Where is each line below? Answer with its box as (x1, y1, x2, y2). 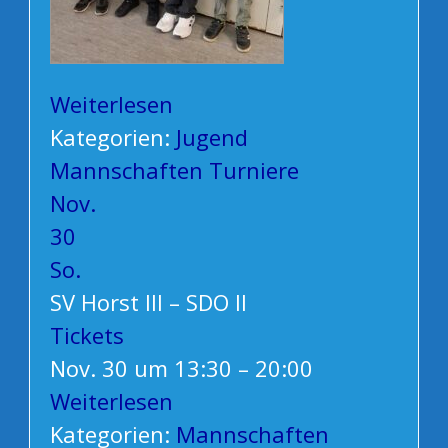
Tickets (49, 320, 124, 351)
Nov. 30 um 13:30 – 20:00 (49, 353, 313, 384)
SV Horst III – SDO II (49, 287, 247, 318)
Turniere (208, 155, 299, 186)
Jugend (175, 122, 248, 153)
